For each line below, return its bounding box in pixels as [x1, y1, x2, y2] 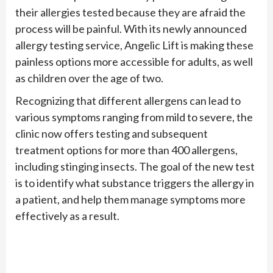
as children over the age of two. [15, 71, 163, 85]
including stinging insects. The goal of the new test [15, 160, 255, 174]
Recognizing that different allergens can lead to [15, 94, 241, 108]
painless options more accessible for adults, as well [15, 55, 253, 69]
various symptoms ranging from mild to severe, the [15, 110, 253, 124]
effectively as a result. [15, 209, 119, 223]
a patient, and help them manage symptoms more [15, 193, 246, 207]
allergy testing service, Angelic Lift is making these [15, 38, 253, 52]
